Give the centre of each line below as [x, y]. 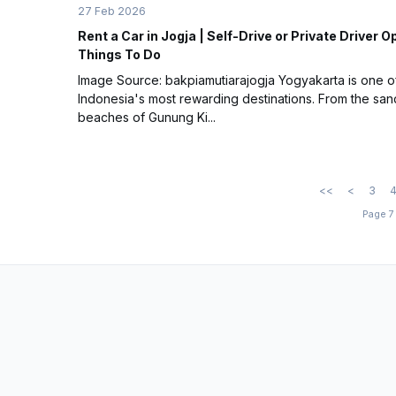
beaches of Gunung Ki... [147, 118]
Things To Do [119, 55]
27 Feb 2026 [112, 11]
